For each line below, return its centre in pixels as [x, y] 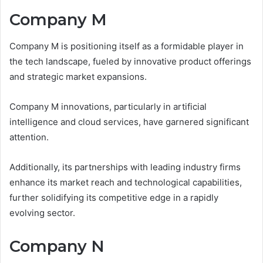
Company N [57, 246]
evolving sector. [42, 213]
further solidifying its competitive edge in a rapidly [114, 197]
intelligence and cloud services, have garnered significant [129, 122]
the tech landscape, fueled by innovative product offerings [130, 61]
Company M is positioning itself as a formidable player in [127, 46]
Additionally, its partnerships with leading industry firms [125, 167]
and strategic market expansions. [78, 76]
